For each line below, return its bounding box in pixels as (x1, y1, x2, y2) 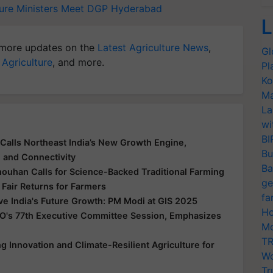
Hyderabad (111, 2, 162, 15)
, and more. (52, 56, 104, 68)
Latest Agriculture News (97, 41, 208, 54)
